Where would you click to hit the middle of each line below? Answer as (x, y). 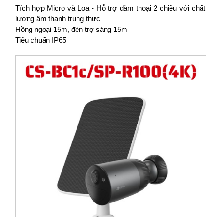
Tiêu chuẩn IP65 (41, 40)
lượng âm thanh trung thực (58, 19)
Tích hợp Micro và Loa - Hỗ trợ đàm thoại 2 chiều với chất (110, 8)
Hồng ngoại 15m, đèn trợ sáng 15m (71, 29)
